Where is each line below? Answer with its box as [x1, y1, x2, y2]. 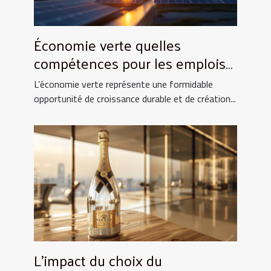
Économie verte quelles [34, 31, 181, 58]
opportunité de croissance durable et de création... [34, 91, 236, 106]
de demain [34, 67, 100, 94]
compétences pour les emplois [34, 49, 226, 76]
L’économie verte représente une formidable [34, 76, 213, 91]
